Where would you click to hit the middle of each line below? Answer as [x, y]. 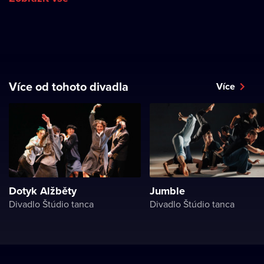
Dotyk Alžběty [43, 191]
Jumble [167, 191]
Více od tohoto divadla [69, 86]
